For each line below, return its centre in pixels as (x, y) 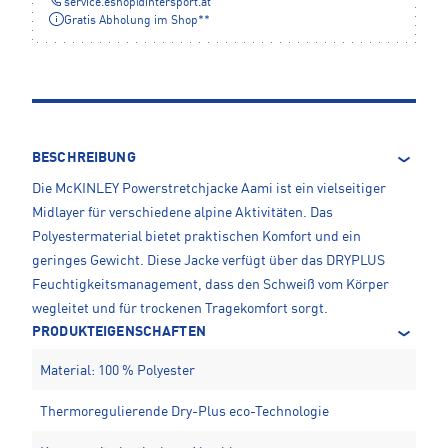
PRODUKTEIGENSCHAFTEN (119, 331)
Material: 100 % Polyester (117, 370)
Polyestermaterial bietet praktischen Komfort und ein (196, 236)
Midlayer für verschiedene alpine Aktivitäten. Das (182, 212)
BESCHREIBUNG (84, 157)
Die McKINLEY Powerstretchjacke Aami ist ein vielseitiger (209, 188)
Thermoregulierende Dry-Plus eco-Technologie (184, 411)
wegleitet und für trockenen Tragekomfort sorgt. (180, 308)
